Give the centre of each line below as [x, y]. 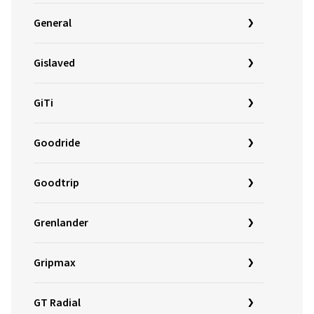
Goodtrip [56, 183]
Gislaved [54, 63]
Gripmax [55, 263]
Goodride [57, 143]
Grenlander [61, 223]
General [53, 23]
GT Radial [57, 303]
